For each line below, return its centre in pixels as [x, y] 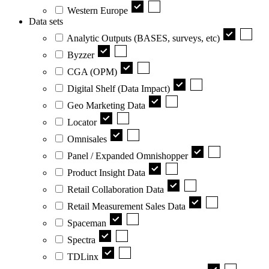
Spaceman [87, 223]
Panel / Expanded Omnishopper [128, 156]
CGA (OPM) [92, 71]
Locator [82, 122]
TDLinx [83, 256]
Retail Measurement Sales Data [126, 206]
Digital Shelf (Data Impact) [119, 88]
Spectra [81, 240]
